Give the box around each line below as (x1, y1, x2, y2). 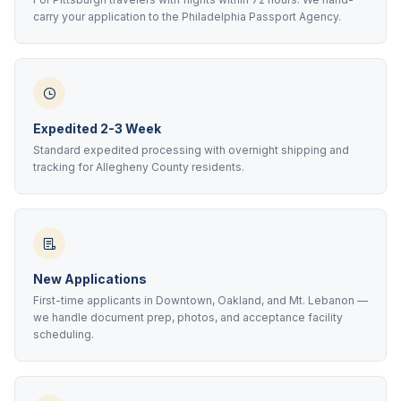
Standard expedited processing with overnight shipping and (33, 143, 349, 157)
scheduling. (33, 328, 94, 341)
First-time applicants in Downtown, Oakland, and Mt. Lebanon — (33, 294, 368, 307)
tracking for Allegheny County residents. (33, 160, 244, 174)
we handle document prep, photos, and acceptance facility (33, 311, 343, 324)
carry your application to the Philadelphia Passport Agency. (33, 10, 341, 23)
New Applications (33, 271, 147, 286)
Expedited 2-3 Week (33, 121, 161, 136)
